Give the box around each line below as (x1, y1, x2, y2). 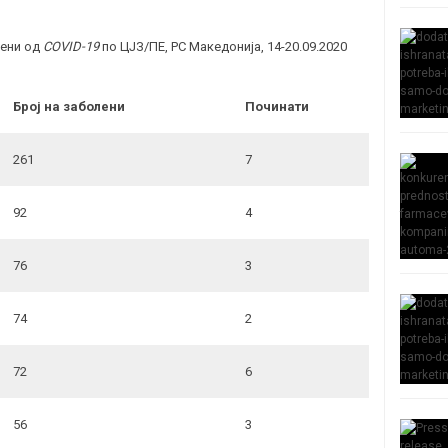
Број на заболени (13, 99, 125, 115)
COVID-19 (43, 39, 99, 55)
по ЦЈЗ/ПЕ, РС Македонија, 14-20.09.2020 (99, 39, 347, 55)
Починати (245, 99, 309, 115)
